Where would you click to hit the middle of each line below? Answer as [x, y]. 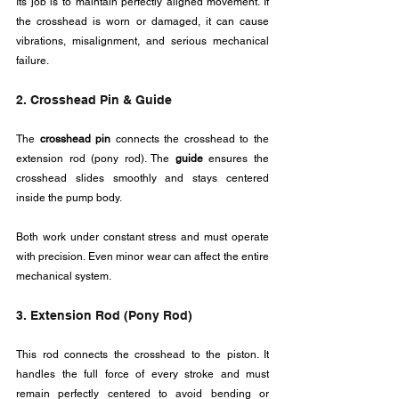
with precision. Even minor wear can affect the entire [142, 256]
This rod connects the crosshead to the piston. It [142, 354]
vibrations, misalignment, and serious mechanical [142, 41]
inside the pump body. [69, 198]
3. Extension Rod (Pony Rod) [104, 315]
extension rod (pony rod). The [96, 159]
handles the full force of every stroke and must [142, 374]
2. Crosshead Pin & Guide [94, 100]
